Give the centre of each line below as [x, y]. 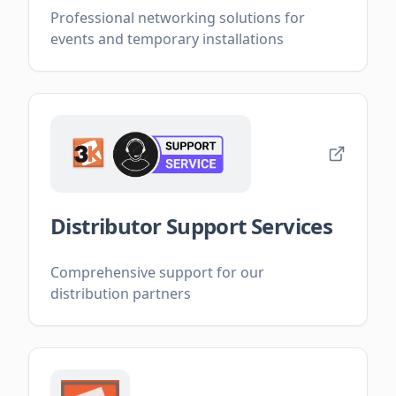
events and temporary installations [167, 39]
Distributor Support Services [192, 226]
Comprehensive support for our [157, 273]
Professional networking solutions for [178, 18]
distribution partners [121, 294]
